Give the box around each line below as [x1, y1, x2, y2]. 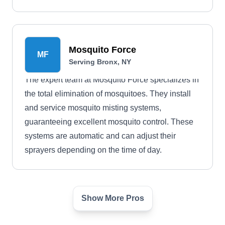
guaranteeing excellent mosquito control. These [25, 118, 193, 126]
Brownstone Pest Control [69, 202, 177, 212]
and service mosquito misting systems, [25, 103, 161, 112]
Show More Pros [81, 194, 144, 202]
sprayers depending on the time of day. [25, 146, 162, 154]
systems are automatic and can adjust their [25, 132, 176, 140]
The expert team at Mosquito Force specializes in [25, 75, 199, 84]
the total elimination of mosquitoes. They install [25, 89, 191, 98]
